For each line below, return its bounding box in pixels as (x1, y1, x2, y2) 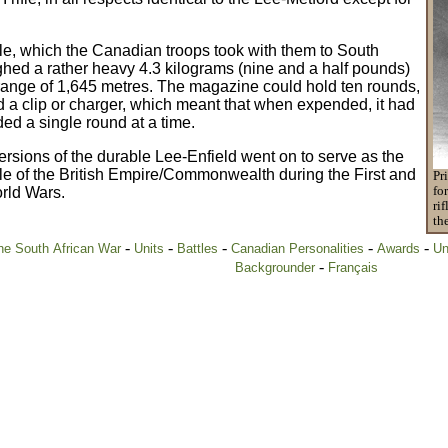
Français (327, 260, 378, 275)
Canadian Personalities (230, 241, 364, 256)
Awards (376, 241, 420, 256)
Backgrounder (234, 260, 315, 275)
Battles (176, 241, 218, 256)
